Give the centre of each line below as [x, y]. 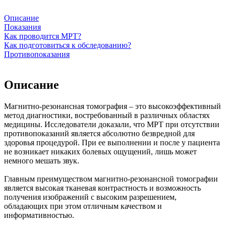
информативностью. [39, 215]
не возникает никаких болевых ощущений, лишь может [100, 151]
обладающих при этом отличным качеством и [83, 206]
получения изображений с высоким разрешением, [90, 197]
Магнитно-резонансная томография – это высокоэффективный [112, 106]
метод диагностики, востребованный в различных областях [107, 115]
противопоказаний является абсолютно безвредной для [99, 133]
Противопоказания [37, 54]
